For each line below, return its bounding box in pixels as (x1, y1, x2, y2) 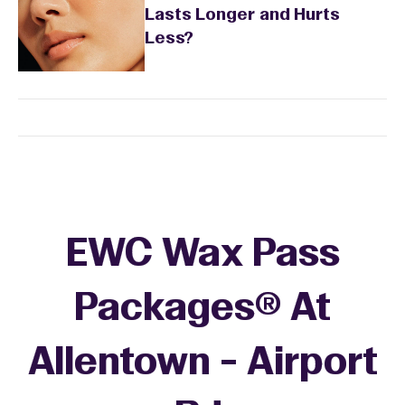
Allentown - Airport (27, 346, 378, 382)
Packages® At (74, 292, 331, 328)
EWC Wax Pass (65, 238, 340, 274)
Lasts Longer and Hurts (145, 7, 340, 24)
